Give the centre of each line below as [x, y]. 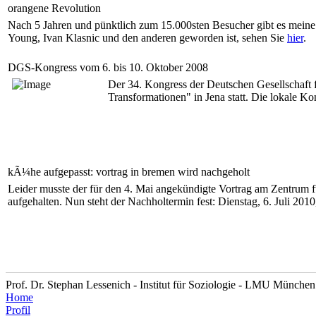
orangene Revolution [54, 8]
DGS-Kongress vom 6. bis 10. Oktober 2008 [108, 67]
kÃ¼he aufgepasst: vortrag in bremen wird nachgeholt [129, 172]
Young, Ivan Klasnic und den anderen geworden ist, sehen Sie [147, 38]
